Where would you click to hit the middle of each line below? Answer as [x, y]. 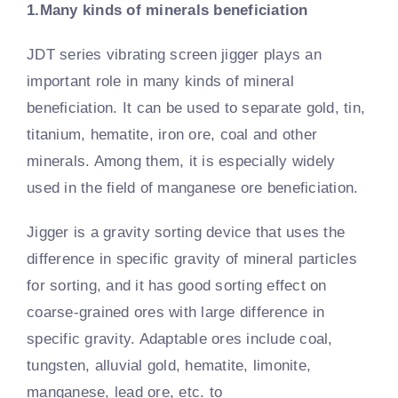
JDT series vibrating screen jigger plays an [174, 54]
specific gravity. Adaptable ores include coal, [180, 338]
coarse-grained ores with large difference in [176, 312]
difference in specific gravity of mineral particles [192, 259]
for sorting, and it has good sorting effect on [177, 285]
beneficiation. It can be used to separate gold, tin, [196, 107]
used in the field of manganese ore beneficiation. [193, 187]
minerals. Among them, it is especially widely [181, 161]
